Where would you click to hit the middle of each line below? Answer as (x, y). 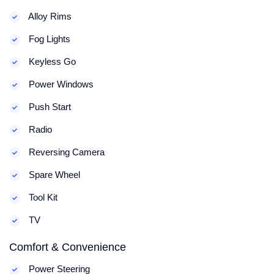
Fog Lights (48, 39)
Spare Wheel (53, 175)
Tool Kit (42, 197)
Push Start (49, 107)
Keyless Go (51, 61)
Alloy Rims (49, 16)
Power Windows (60, 84)
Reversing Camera (65, 152)
